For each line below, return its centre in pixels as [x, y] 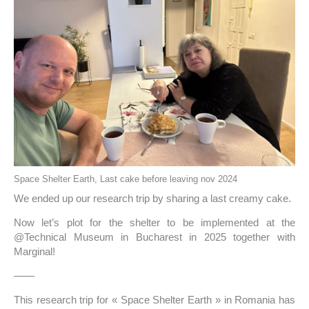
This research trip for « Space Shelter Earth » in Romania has [154, 300]
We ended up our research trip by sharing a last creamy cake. [152, 199]
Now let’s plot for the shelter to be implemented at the [154, 223]
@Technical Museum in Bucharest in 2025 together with [154, 237]
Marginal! [34, 252]
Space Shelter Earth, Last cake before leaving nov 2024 [126, 179]
